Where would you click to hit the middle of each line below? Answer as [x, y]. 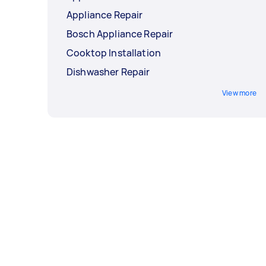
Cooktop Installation [114, 53]
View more [239, 93]
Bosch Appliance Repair [120, 34]
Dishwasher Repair [108, 72]
